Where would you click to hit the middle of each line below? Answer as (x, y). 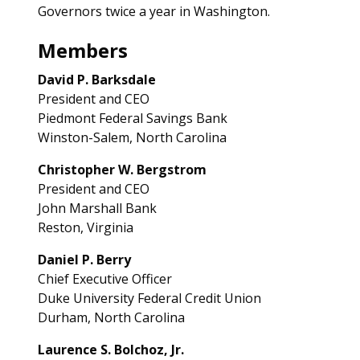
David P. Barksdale (96, 80)
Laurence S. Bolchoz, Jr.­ (110, 350)
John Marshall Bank (97, 208)
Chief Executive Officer (104, 279)
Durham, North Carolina (111, 317)
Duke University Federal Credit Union (149, 298)
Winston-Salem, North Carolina (132, 137)
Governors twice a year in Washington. (153, 11)
